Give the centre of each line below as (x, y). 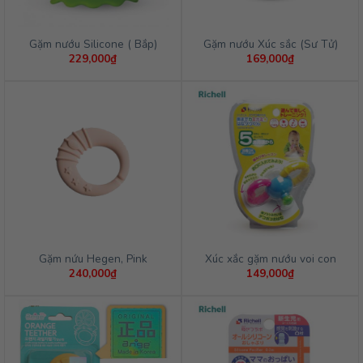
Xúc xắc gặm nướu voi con (270, 258)
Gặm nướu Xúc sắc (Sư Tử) (270, 44)
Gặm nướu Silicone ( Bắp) (93, 44)
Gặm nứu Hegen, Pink (93, 258)
